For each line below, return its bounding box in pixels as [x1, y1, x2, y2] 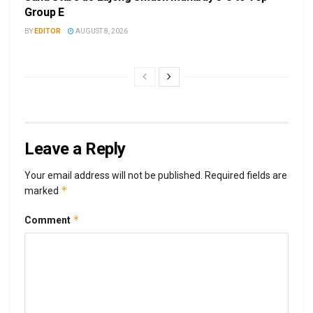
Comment [24, 214, 73, 226]
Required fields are [205, 170, 287, 182]
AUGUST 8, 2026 [74, 27, 128, 36]
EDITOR [34, 27, 61, 36]
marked [24, 185, 61, 197]
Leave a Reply [24, 139, 126, 159]
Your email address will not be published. [24, 170, 203, 182]
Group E [24, 6, 64, 20]
